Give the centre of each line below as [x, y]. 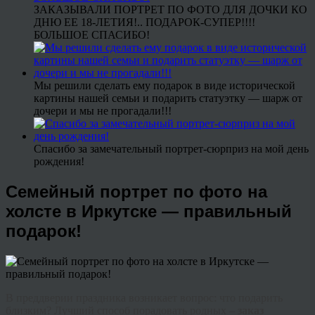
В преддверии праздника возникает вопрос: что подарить [144, 297]
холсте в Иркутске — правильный [149, 211]
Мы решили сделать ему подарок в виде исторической [165, 86]
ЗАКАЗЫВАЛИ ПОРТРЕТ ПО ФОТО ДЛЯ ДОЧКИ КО [171, 10]
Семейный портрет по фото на [136, 191]
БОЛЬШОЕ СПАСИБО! [92, 35]
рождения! [59, 162]
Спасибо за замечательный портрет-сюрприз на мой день [171, 149]
